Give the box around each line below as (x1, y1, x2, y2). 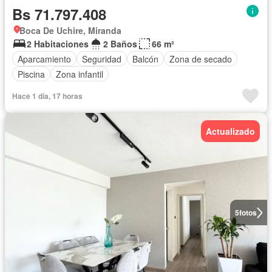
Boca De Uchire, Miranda (19, 24, 121, 37)
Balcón (132, 52, 158, 65)
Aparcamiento (18, 52, 71, 65)
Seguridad (82, 52, 121, 65)
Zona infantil (56, 67, 103, 80)
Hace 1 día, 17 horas (12, 90, 83, 102)
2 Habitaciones (27, 38, 89, 50)
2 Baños (103, 38, 137, 50)
